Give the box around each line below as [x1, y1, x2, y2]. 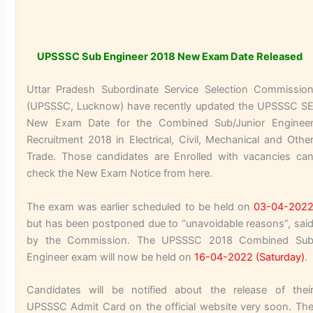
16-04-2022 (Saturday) [194, 250, 305, 263]
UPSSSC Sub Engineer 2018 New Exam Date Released [37, 50, 303, 64]
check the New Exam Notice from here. [27, 167, 213, 180]
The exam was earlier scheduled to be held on [27, 200, 254, 213]
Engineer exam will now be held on [27, 250, 195, 263]
